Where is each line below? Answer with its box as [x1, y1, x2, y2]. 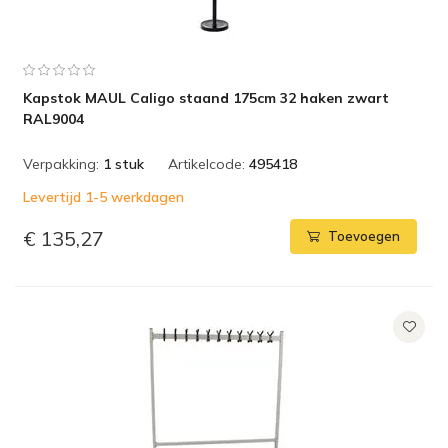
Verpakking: [23, 155, 99, 173]
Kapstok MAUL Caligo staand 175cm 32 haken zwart [23, 89, 389, 107]
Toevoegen [328, 228, 400, 245]
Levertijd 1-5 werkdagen [23, 188, 184, 206]
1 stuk [103, 155, 144, 173]
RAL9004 [23, 110, 84, 128]
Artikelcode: [168, 155, 245, 173]
